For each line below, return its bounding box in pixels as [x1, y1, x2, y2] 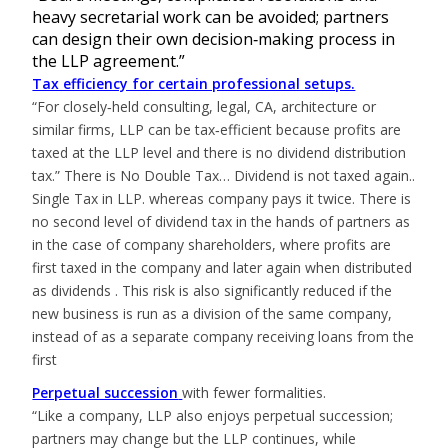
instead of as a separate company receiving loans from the [32, 326, 415, 346]
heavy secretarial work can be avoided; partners [32, 5, 390, 28]
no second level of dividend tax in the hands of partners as [32, 211, 411, 231]
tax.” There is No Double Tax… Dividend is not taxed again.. [32, 165, 416, 185]
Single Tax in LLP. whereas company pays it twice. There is [32, 188, 412, 208]
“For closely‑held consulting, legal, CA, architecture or [32, 96, 377, 116]
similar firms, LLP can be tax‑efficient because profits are [32, 119, 402, 139]
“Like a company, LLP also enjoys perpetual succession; [32, 405, 394, 425]
